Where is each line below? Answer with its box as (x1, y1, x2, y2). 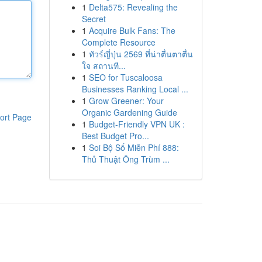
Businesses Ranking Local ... (81, 83, 188, 95)
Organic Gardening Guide (81, 106, 177, 118)
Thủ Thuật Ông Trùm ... (81, 153, 170, 165)
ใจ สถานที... (81, 60, 126, 71)
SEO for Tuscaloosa (88, 71, 163, 83)
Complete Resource (81, 36, 156, 48)
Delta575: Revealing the (88, 1, 178, 13)
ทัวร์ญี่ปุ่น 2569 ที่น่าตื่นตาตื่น (88, 48, 193, 60)
